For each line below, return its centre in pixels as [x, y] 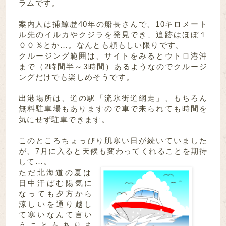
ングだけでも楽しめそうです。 [76, 77]
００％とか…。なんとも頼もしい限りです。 [101, 45]
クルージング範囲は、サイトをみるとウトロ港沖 [113, 56]
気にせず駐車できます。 [64, 120]
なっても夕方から [55, 194]
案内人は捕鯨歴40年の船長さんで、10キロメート [113, 24]
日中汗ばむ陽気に [55, 183]
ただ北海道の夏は [55, 173]
